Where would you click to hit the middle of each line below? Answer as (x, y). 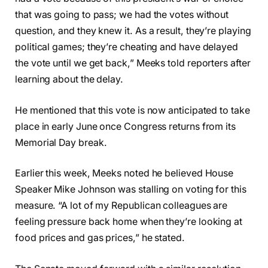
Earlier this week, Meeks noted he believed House (124, 173)
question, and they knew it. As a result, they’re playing (133, 31)
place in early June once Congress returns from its (126, 126)
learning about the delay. (69, 80)
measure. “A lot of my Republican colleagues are (121, 206)
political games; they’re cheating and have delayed (127, 47)
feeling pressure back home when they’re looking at (129, 222)
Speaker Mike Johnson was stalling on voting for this (131, 190)
